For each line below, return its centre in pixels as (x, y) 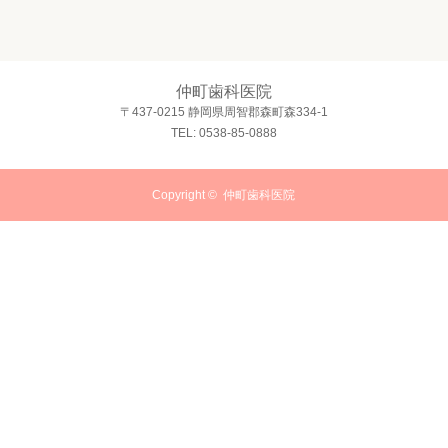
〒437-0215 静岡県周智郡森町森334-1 (224, 112)
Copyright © (188, 195)
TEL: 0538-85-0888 (224, 133)
